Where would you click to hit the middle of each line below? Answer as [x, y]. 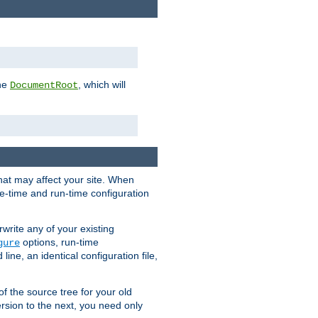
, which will [102, 84]
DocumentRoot [44, 85]
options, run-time [59, 242]
